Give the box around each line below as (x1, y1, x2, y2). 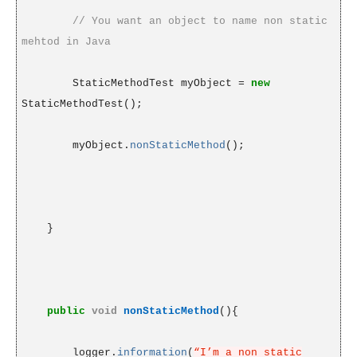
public (46, 305, 85, 318)
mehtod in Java (21, 36, 111, 49)
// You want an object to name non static (72, 15, 328, 28)
